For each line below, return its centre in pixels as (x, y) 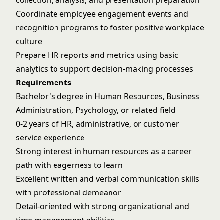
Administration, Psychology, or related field (96, 110)
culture (29, 41)
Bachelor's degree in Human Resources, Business (108, 96)
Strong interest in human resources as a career (104, 151)
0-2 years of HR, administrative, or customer (97, 124)
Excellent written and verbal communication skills (108, 179)
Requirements (43, 82)
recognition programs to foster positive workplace (110, 27)
